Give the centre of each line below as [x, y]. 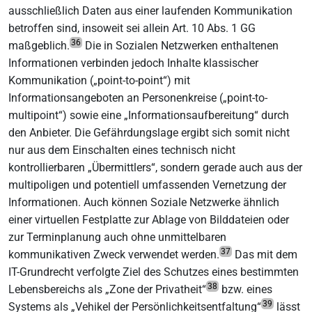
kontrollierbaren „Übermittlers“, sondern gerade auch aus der [155, 167]
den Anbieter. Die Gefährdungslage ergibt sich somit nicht [149, 132]
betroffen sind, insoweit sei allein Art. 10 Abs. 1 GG [132, 28]
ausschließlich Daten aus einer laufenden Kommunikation [150, 10]
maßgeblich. [39, 45]
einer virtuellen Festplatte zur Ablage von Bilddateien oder [149, 219]
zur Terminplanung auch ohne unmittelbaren [117, 237]
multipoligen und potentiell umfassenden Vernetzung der [147, 185]
